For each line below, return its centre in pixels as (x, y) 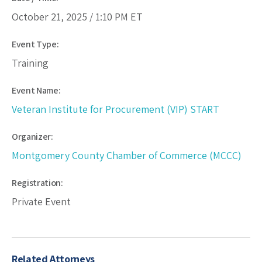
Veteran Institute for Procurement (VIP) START (116, 109)
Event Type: (35, 44)
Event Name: (36, 91)
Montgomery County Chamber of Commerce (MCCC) (127, 156)
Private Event (41, 202)
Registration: (37, 183)
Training (30, 63)
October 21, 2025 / (54, 17)
